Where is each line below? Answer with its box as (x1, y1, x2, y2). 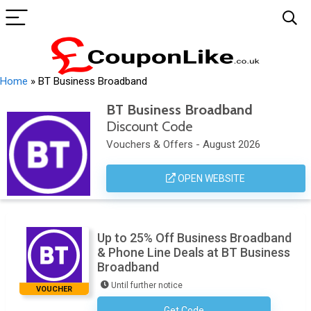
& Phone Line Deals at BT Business (97, 245, 290, 260)
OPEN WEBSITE (176, 173, 246, 184)
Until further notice (111, 280, 183, 290)
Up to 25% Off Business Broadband (97, 230, 292, 245)
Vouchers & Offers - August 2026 (106, 138, 260, 151)
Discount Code (106, 118, 192, 135)
